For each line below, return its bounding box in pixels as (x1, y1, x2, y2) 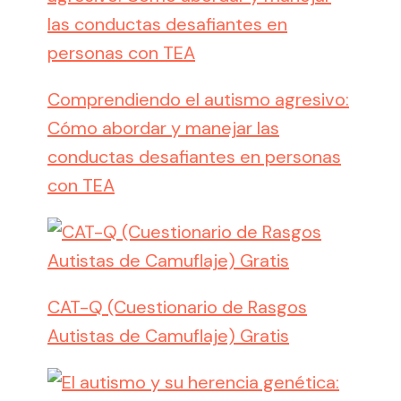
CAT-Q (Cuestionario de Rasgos (47, 295, 307, 320)
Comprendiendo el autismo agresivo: (47, 88, 349, 112)
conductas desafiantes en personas (47, 145, 341, 169)
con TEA (47, 174, 115, 198)
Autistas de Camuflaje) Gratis (47, 324, 289, 348)
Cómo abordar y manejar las (47, 116, 279, 141)
